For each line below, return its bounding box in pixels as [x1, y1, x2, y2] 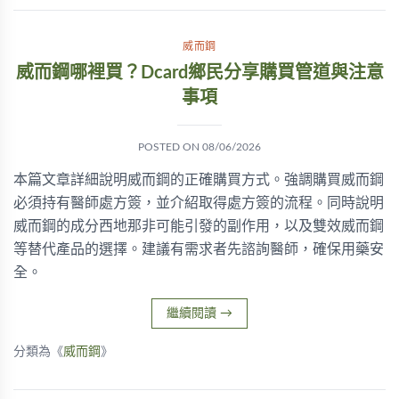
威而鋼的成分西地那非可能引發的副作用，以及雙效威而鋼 [13, 219, 384, 233]
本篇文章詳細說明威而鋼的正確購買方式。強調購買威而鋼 [13, 173, 384, 187]
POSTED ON [138, 142, 202, 152]
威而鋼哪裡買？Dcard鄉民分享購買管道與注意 [15, 64, 384, 82]
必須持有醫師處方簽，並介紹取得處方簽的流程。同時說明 [13, 196, 384, 210]
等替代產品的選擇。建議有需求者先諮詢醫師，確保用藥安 [13, 242, 384, 256]
